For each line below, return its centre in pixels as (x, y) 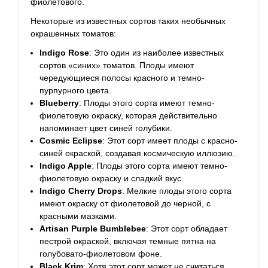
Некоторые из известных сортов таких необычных (128, 21)
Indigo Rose (65, 52)
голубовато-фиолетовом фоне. (101, 253)
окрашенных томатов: (73, 33)
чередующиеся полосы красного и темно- (122, 77)
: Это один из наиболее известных (157, 52)
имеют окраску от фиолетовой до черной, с (125, 203)
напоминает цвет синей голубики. (106, 128)
